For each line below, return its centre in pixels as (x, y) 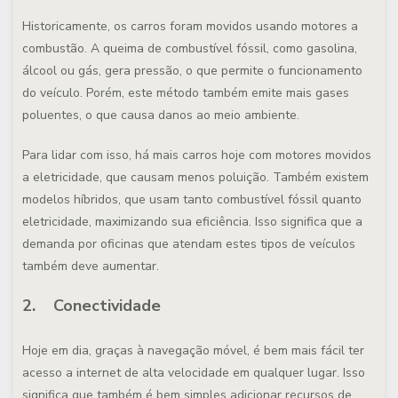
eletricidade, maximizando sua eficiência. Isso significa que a (192, 222)
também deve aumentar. (91, 266)
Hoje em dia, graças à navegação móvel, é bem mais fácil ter (193, 350)
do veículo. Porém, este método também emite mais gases (186, 93)
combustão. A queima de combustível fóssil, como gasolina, (190, 48)
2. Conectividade (92, 306)
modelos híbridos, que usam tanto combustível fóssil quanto (192, 199)
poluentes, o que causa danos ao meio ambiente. (161, 115)
